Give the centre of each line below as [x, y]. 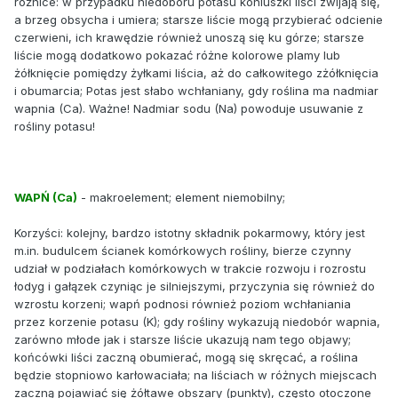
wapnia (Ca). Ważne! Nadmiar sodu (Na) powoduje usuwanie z [189, 108]
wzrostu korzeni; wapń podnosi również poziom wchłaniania [183, 303]
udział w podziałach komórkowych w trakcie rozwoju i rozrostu [190, 268]
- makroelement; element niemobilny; [181, 197]
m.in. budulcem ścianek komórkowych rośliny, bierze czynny [183, 250]
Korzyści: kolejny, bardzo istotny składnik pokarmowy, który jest [190, 232]
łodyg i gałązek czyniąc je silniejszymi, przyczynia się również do [195, 286]
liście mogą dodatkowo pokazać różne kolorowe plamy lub [177, 55]
